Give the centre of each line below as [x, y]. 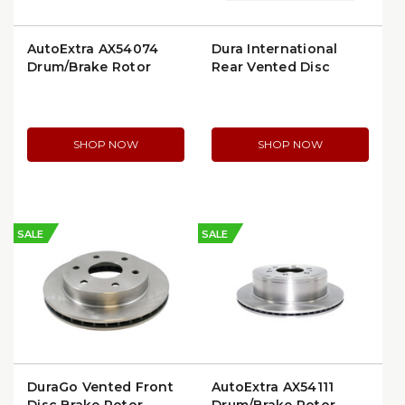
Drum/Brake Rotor [89, 67]
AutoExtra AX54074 [93, 49]
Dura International [275, 49]
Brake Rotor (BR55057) [289, 85]
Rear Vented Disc [271, 67]
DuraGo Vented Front [100, 387]
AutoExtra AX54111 [273, 387]
